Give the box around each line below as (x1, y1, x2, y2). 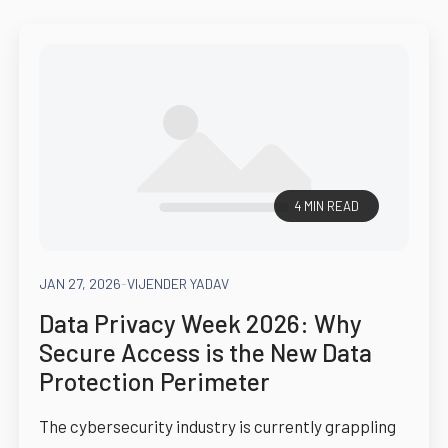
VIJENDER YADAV (126, 274, 229, 292)
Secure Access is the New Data (38, 336, 372, 367)
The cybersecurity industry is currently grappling (38, 415, 396, 436)
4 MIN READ (294, 197, 360, 214)
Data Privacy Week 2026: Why (38, 307, 362, 338)
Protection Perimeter (38, 365, 270, 396)
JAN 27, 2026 (38, 274, 121, 292)
